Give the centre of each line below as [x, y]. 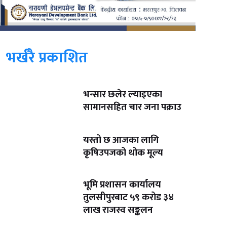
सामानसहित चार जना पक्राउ [133, 107]
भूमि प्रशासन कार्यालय [122, 184]
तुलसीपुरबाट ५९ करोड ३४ [129, 197]
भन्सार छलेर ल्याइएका [123, 95]
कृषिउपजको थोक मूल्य [123, 153]
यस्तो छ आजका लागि [121, 140]
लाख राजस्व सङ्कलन [118, 210]
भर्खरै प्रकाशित [47, 58]
